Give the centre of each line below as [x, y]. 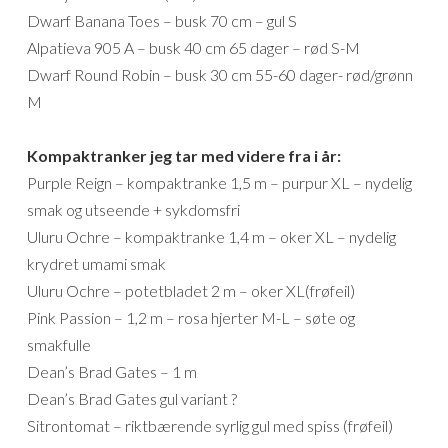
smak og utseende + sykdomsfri [133, 210]
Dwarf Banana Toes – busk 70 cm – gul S [162, 21]
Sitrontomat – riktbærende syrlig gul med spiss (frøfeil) [210, 426]
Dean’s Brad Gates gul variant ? [132, 399]
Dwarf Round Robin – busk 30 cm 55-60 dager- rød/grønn [220, 75]
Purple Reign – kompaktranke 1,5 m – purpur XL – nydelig [219, 183]
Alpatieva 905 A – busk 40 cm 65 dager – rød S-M [193, 48]
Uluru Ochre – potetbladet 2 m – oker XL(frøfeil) [191, 291]
